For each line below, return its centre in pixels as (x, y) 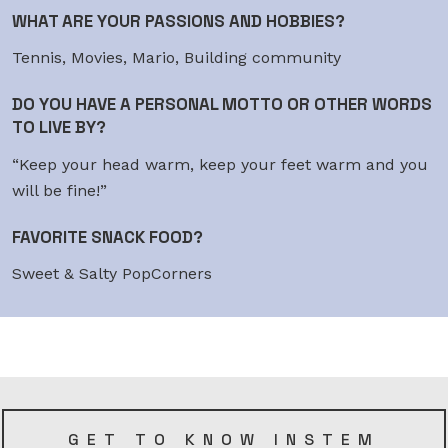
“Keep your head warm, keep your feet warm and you (220, 164)
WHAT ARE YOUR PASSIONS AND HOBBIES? (178, 20)
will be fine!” (59, 190)
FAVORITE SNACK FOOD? (107, 236)
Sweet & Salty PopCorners (112, 274)
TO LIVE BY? (59, 127)
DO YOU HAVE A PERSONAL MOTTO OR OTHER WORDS (222, 104)
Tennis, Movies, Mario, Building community (176, 58)
